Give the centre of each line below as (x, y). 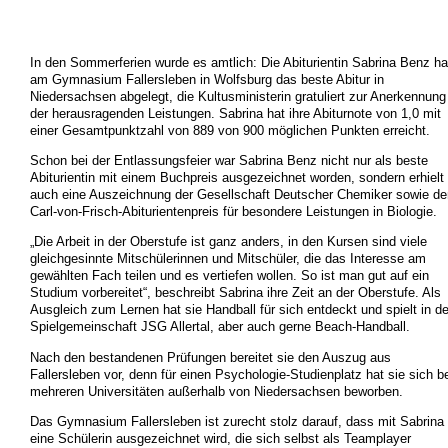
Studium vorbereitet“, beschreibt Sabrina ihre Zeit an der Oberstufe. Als (235, 293)
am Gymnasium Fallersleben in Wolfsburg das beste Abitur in (206, 79)
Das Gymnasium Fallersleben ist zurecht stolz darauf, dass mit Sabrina (236, 421)
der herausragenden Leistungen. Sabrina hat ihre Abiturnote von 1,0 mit (235, 113)
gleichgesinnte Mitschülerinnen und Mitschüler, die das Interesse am (227, 259)
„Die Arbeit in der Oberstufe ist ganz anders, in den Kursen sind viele (228, 242)
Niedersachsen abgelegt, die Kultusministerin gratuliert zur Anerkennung (237, 96)
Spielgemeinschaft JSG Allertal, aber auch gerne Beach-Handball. (219, 327)
